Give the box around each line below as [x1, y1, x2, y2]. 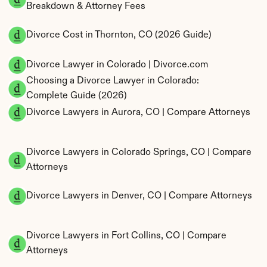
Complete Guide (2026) [26, 91, 127, 101]
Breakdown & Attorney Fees [26, 2, 145, 11]
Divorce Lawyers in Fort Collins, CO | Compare [26, 231, 226, 241]
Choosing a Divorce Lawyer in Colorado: [26, 76, 199, 86]
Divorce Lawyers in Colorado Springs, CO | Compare [26, 148, 252, 157]
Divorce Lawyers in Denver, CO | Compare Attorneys [26, 191, 252, 201]
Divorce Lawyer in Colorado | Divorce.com [26, 60, 208, 70]
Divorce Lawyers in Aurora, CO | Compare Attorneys [26, 107, 250, 117]
